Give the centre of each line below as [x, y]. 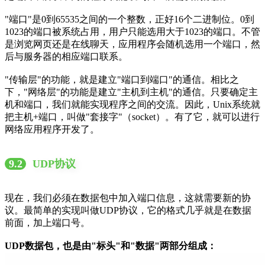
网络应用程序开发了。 [52, 129]
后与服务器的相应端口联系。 [66, 56]
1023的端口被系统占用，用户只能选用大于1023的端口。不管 [132, 31]
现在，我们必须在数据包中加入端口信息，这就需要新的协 [128, 198]
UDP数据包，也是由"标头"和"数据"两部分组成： [111, 245]
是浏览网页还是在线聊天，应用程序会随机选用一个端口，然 [132, 44]
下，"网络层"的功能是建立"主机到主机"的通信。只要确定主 [131, 92]
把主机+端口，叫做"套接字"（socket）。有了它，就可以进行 [132, 117]
